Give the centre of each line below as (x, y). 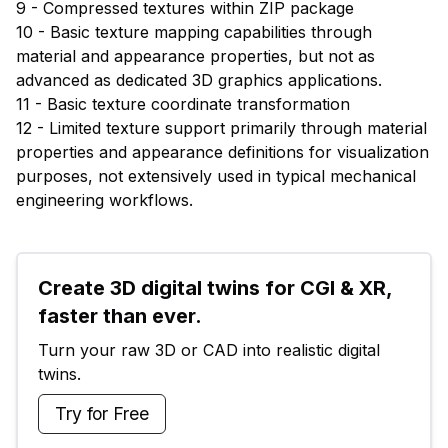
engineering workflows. (104, 199)
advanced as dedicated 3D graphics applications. (199, 79)
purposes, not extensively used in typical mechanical (216, 175)
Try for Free (102, 413)
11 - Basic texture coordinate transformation (183, 103)
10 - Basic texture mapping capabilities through (194, 31)
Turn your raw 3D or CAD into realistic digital (209, 349)
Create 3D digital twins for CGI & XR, (215, 287)
